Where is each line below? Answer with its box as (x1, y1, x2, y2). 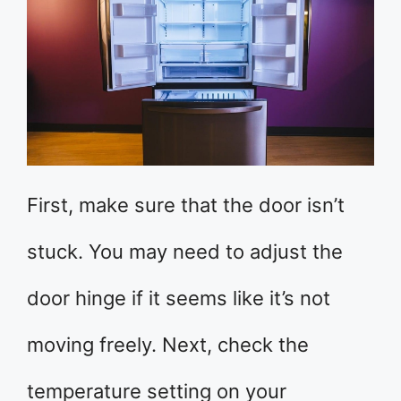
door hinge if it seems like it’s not (27, 286, 330, 310)
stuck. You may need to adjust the (27, 239, 343, 263)
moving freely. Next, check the (27, 332, 309, 356)
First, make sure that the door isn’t (27, 192, 345, 217)
